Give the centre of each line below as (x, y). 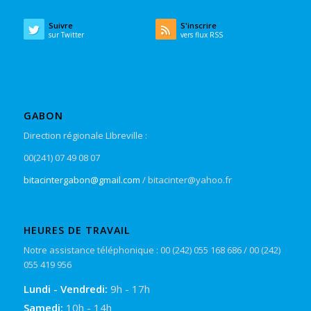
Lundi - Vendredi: (67, 288)
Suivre (60, 26)
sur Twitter (66, 35)
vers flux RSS (201, 35)
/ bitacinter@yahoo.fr (186, 180)
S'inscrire (198, 26)
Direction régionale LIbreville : (85, 136)
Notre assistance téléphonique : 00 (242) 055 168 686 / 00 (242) (152, 250)
